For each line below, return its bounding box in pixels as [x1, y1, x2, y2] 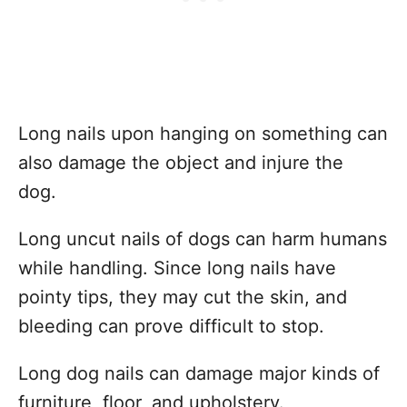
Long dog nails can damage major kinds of [18, 362, 380, 384]
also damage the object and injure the [18, 152, 343, 174]
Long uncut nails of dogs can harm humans [18, 228, 387, 250]
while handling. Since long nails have [18, 257, 336, 279]
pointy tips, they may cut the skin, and [18, 286, 347, 308]
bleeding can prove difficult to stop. [18, 315, 324, 337]
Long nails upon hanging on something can [18, 123, 388, 144]
